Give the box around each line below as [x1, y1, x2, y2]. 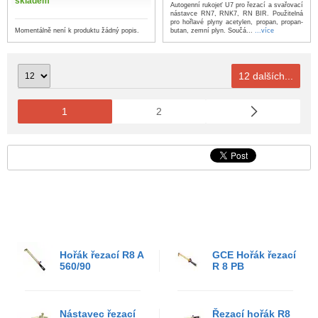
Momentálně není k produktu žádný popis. [15, 26, 139, 34]
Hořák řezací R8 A [60, 248, 143, 261]
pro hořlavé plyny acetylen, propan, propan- [170, 18, 303, 26]
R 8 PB [212, 260, 244, 272]
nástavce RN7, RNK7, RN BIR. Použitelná [170, 9, 303, 17]
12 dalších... [238, 70, 293, 82]
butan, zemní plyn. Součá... [170, 26, 255, 34]
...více [255, 26, 274, 34]
